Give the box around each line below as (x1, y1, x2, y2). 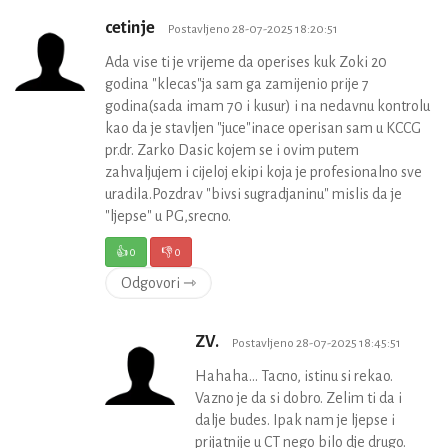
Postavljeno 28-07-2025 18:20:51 (168, 22, 338, 37)
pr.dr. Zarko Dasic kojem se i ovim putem (105, 142, 359, 159)
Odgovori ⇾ (121, 275, 196, 292)
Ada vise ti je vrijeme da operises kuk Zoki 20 (105, 54, 387, 71)
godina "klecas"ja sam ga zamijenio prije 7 (105, 76, 369, 93)
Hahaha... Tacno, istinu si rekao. (195, 368, 393, 385)
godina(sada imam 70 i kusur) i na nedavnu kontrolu (105, 98, 430, 115)
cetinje (105, 19, 158, 38)
